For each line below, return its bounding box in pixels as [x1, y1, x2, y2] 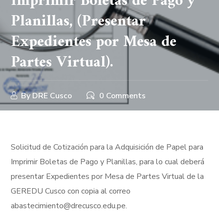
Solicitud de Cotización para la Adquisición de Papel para [11, 142, 204, 153]
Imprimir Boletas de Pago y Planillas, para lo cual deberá [11, 156, 205, 167]
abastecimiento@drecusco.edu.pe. [11, 200, 128, 211]
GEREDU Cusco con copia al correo [11, 186, 131, 197]
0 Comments [99, 90, 146, 101]
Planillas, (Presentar [11, 8, 146, 35]
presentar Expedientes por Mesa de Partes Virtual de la [11, 171, 204, 182]
